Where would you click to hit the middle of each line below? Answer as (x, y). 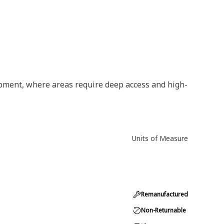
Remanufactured (164, 194)
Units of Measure (160, 138)
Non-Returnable (163, 210)
